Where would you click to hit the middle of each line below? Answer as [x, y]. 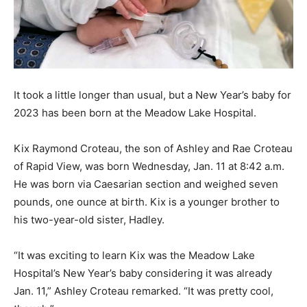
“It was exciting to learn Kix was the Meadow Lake [134, 255]
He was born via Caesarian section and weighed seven [146, 184]
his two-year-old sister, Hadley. [89, 219]
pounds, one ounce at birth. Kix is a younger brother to [147, 201]
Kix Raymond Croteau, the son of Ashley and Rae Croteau [153, 148]
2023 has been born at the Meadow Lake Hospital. [135, 112]
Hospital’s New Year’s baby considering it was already [143, 273]
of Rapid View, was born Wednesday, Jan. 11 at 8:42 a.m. [149, 166]
